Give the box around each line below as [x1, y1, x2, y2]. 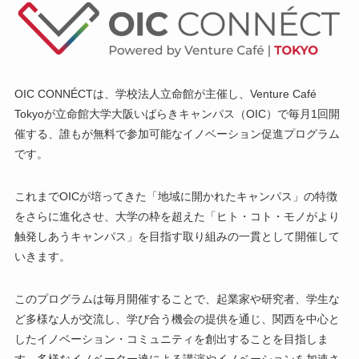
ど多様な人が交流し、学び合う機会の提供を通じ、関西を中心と [14, 313, 340, 325]
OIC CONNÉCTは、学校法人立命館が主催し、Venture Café [14, 87, 317, 100]
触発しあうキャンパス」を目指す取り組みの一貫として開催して [14, 230, 340, 243]
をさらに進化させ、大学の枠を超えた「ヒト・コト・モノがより [14, 210, 340, 223]
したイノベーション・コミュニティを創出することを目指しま [14, 333, 329, 345]
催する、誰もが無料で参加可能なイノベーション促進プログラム [14, 127, 340, 140]
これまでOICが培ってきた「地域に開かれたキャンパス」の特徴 [14, 190, 337, 203]
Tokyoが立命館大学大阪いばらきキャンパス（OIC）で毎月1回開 [14, 107, 340, 120]
